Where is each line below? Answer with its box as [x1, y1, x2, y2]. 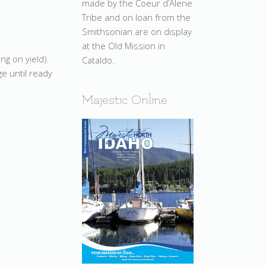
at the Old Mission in [82, 39, 165, 52]
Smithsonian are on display [82, 25, 192, 37]
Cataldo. [82, 53, 115, 66]
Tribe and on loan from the [82, 11, 191, 23]
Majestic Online [82, 92, 167, 107]
